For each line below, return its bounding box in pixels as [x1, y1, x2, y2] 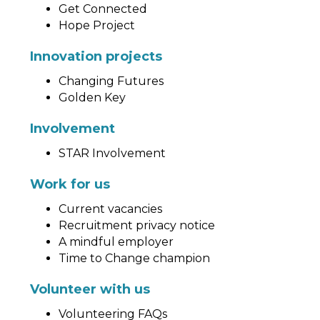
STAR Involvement [59, 146, 166, 160]
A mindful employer [59, 235, 174, 249]
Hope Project [59, 19, 135, 32]
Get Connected [59, 2, 147, 16]
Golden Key [59, 91, 126, 104]
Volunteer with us [30, 281, 150, 297]
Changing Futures [59, 74, 164, 88]
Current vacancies [59, 202, 162, 216]
